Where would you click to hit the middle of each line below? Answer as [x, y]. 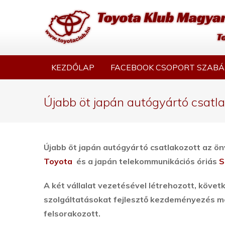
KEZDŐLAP [73, 67]
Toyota [59, 161]
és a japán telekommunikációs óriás [147, 161]
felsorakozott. [72, 213]
